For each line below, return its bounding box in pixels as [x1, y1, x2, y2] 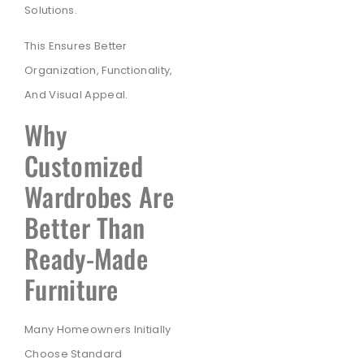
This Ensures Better [24, 38, 128, 54]
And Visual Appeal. [24, 87, 128, 103]
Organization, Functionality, [24, 63, 173, 79]
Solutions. [24, 2, 77, 18]
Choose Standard [24, 345, 123, 362]
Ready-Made [24, 238, 149, 277]
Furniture [24, 269, 119, 308]
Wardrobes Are [24, 176, 174, 215]
